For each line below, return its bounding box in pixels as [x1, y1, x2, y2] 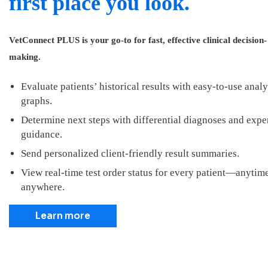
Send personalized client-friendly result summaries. [21, 147, 239, 159]
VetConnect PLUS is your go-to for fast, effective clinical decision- [9, 35, 267, 45]
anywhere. [21, 181, 67, 193]
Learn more [35, 209, 90, 222]
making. [9, 51, 41, 62]
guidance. [21, 128, 62, 140]
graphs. [21, 95, 52, 106]
